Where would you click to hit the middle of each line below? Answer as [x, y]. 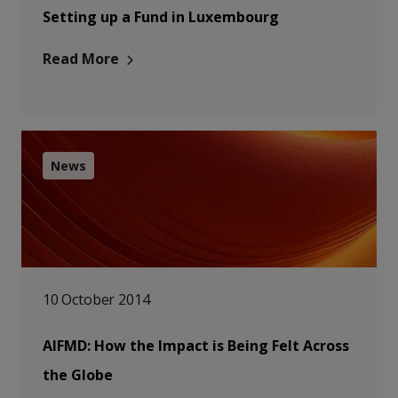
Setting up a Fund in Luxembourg [161, 17]
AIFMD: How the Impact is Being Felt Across [196, 346]
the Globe [78, 375]
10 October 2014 [96, 299]
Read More [81, 59]
